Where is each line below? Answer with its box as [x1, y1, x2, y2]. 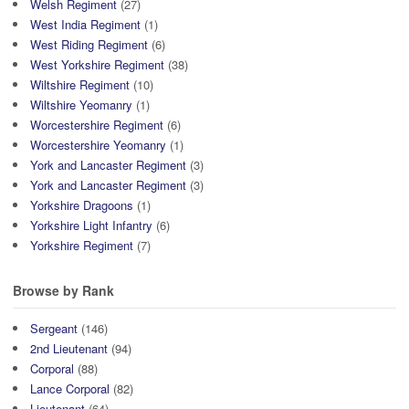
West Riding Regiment [30, 35, 148, 53]
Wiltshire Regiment [30, 75, 130, 93]
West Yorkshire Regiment [30, 55, 164, 73]
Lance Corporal [30, 380, 110, 398]
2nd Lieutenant [30, 340, 108, 358]
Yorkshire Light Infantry [30, 215, 152, 234]
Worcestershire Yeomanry [30, 135, 166, 153]
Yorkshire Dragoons [30, 195, 133, 214]
